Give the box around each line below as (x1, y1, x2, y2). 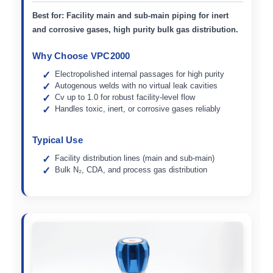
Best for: (32, 10, 64, 20)
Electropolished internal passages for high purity (55, 69, 225, 79)
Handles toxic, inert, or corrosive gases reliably (55, 104, 221, 113)
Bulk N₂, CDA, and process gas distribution (55, 165, 208, 174)
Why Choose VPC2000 (32, 50, 130, 61)
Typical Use (32, 134, 83, 145)
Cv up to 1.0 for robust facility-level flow (55, 92, 196, 102)
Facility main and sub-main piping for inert (64, 10, 229, 20)
